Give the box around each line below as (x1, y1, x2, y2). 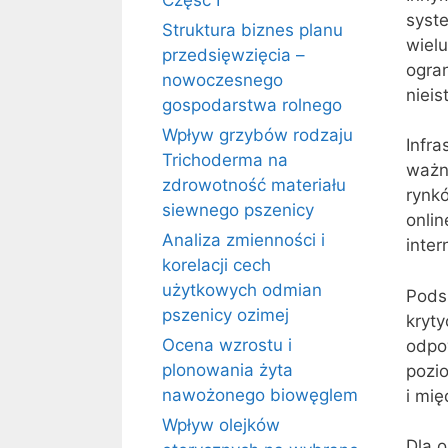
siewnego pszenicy (162, 200, 314, 220)
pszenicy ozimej (162, 305, 289, 325)
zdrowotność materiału (162, 175, 346, 195)
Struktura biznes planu (162, 20, 343, 40)
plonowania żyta (162, 360, 293, 380)
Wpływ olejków (162, 415, 280, 435)
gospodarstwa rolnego (162, 95, 342, 115)
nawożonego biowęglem (162, 385, 358, 405)
